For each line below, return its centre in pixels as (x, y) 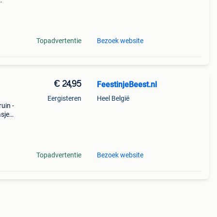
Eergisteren (64, 98)
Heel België (113, 98)
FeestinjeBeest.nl (127, 85)
